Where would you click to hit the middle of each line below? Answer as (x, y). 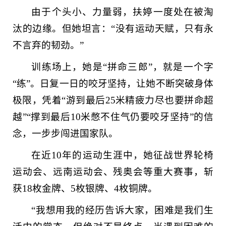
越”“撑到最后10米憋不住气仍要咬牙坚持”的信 (113, 117)
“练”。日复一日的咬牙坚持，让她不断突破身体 (113, 83)
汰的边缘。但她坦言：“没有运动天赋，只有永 (113, 29)
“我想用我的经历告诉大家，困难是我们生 (122, 210)
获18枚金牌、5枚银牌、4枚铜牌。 (85, 188)
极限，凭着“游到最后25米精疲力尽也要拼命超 (113, 100)
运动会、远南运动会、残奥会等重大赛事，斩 (113, 172)
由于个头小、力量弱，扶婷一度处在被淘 (122, 12)
